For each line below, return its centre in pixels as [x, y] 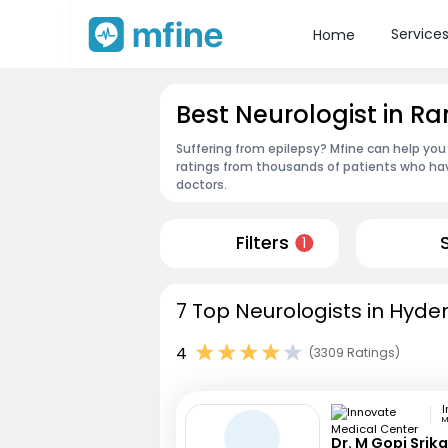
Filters [262, 243]
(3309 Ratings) [354, 353]
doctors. [201, 184]
